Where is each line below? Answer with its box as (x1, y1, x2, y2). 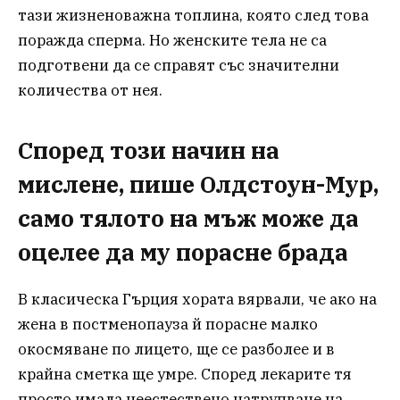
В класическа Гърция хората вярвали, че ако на (18, 288, 377, 309)
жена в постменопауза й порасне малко (18, 313, 318, 334)
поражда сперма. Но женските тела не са (18, 30, 327, 51)
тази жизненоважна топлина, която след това (18, 5, 369, 26)
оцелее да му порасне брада (18, 237, 348, 267)
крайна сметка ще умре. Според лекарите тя (18, 363, 352, 384)
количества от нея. (18, 80, 162, 101)
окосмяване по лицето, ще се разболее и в (18, 338, 335, 359)
